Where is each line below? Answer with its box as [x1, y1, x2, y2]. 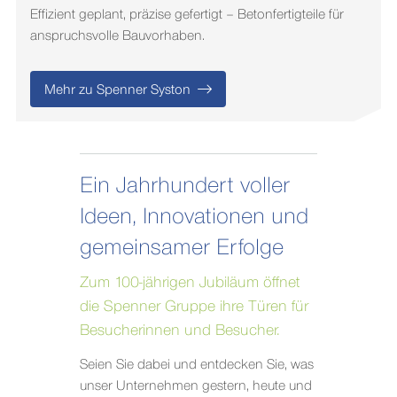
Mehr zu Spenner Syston [43, 82, 191, 97]
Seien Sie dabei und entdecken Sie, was [79, 356, 314, 372]
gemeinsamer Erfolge [79, 233, 284, 259]
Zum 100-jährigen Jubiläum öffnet [79, 272, 300, 291]
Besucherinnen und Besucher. [79, 320, 280, 339]
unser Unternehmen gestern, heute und [79, 378, 312, 393]
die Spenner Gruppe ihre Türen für [79, 296, 308, 315]
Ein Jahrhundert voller [79, 171, 290, 197]
